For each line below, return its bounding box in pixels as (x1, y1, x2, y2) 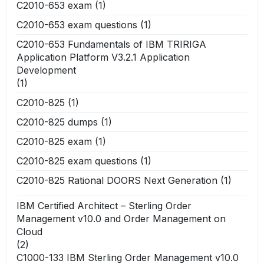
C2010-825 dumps (16, 115, 98, 128)
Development (16, 64, 76, 76)
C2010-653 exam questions (16, 18, 137, 31)
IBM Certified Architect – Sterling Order (16, 199, 192, 212)
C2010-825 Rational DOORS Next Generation (16, 174, 217, 186)
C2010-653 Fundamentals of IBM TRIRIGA (16, 38, 206, 50)
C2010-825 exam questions (16, 154, 137, 167)
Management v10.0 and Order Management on (16, 212, 226, 225)
